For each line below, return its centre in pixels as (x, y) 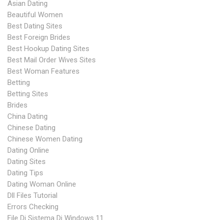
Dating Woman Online (42, 184)
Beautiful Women (35, 15)
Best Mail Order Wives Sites (52, 60)
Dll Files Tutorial (32, 195)
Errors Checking (33, 207)
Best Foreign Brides (39, 37)
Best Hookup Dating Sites (48, 49)
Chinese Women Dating (45, 139)
